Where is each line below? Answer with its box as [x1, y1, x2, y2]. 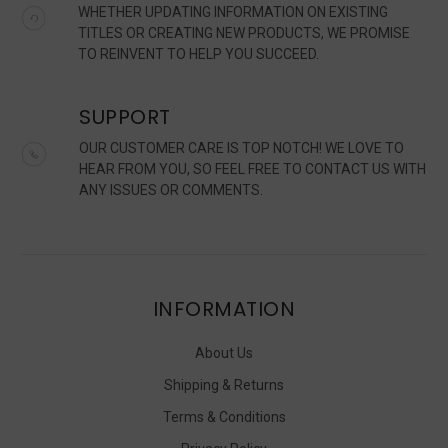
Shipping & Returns [164, 376, 284, 393]
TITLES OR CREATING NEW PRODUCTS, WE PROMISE [78, 25, 411, 41]
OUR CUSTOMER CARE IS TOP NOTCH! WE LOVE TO [79, 139, 405, 156]
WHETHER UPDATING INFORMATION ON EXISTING [78, 4, 389, 20]
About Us [195, 344, 253, 361]
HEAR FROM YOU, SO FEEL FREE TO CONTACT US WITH [79, 160, 427, 177]
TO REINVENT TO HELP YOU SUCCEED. [78, 46, 320, 62]
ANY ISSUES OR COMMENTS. [79, 181, 264, 198]
